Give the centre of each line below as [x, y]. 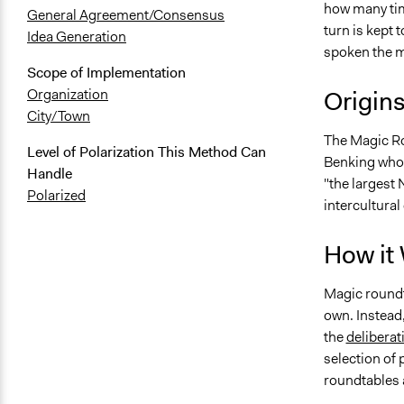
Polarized [56, 196]
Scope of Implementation [106, 73]
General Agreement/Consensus [126, 15]
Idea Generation [77, 37]
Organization [68, 95]
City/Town [59, 116]
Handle [50, 174]
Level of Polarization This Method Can [147, 152]
